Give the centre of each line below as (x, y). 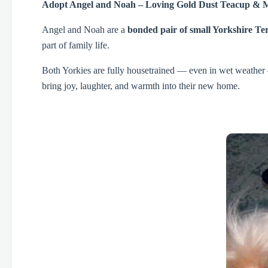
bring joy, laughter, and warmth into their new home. (141, 86)
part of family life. (76, 45)
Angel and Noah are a (85, 30)
